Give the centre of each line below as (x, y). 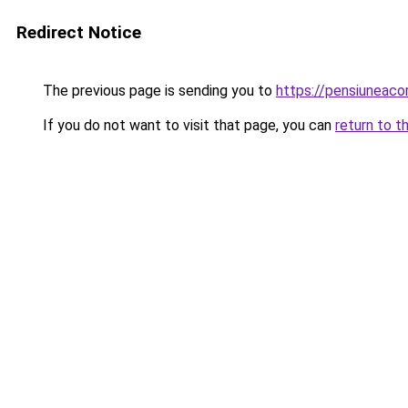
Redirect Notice (79, 32)
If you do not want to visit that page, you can (187, 125)
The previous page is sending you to (158, 91)
